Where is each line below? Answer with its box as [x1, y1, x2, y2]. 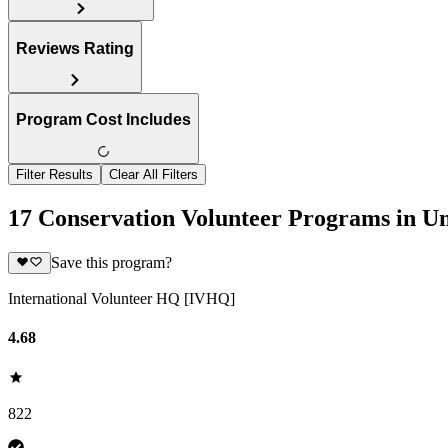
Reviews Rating [16, 39, 134, 57]
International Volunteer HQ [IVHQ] [8, 290, 235, 308]
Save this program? [50, 254, 172, 272]
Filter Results [16, 167, 93, 183]
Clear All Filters [109, 167, 198, 183]
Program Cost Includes [16, 111, 191, 129]
